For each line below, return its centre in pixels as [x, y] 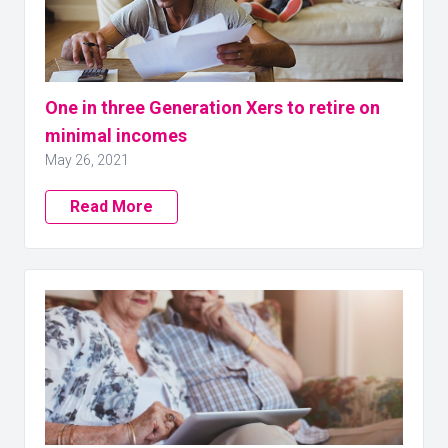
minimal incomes [116, 135]
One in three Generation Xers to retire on [212, 107]
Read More [111, 206]
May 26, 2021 [87, 160]
